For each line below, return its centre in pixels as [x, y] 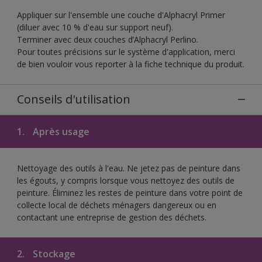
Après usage [60, 131]
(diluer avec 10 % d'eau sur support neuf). [95, 27]
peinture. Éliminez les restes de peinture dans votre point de [130, 192]
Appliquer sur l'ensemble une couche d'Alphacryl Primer [121, 15]
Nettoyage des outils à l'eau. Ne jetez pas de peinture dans [129, 168]
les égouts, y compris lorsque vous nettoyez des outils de [126, 180]
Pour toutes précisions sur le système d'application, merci [126, 51]
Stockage [53, 254]
